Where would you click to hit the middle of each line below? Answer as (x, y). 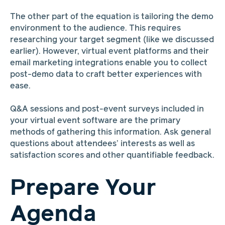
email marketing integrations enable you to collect (108, 63)
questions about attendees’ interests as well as (102, 144)
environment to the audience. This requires (95, 28)
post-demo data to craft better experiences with (106, 74)
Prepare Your (83, 188)
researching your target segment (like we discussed (112, 40)
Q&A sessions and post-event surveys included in (107, 109)
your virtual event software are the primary (95, 121)
